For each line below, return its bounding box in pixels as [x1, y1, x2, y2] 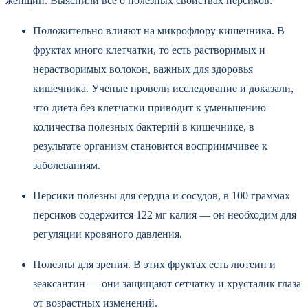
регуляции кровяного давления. [33, 228, 185, 240]
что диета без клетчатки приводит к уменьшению [33, 101, 266, 113]
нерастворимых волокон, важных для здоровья [33, 63, 253, 75]
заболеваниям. [33, 159, 100, 171]
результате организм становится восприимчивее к [33, 140, 267, 152]
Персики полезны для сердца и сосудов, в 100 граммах [33, 189, 290, 201]
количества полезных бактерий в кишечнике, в [33, 120, 254, 133]
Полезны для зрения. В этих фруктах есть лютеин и [33, 258, 276, 270]
